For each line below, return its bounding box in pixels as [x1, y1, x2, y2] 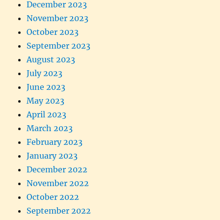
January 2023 [27, 150, 78, 161]
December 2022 [27, 164, 88, 174]
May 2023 [27, 95, 65, 106]
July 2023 [27, 68, 63, 78]
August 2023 [27, 54, 76, 64]
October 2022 [27, 192, 80, 202]
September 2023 [27, 40, 91, 51]
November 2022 [27, 178, 89, 188]
